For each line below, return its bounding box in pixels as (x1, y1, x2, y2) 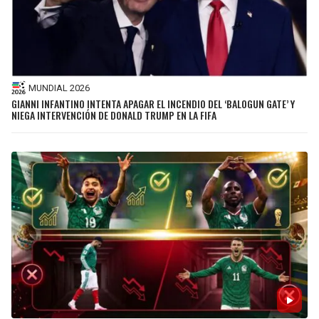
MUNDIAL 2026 (28, 82, 90, 93)
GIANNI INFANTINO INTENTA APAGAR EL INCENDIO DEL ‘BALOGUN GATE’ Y (11, 96, 295, 112)
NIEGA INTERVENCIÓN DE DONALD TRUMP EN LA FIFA (11, 108, 216, 123)
